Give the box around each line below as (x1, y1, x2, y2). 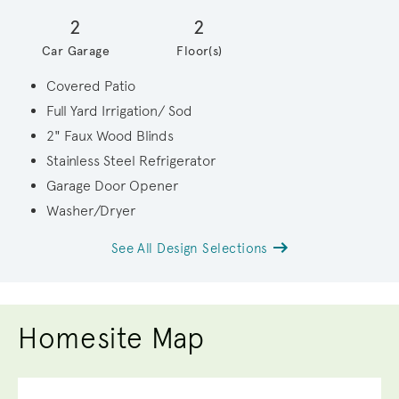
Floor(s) (176, 43, 223, 59)
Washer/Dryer (46, 201, 135, 219)
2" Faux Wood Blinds (46, 126, 174, 144)
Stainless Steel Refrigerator (46, 151, 216, 169)
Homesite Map (18, 321, 205, 355)
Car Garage (41, 43, 110, 59)
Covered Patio (46, 77, 135, 94)
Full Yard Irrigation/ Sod (46, 102, 192, 119)
